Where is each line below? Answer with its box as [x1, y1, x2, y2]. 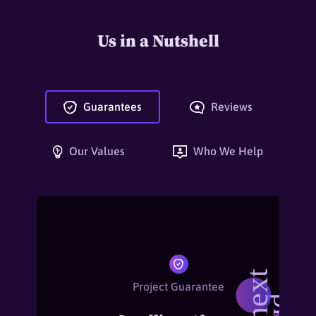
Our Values [66, 145, 126, 158]
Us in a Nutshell [97, 29, 219, 53]
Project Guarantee [133, 280, 225, 293]
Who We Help [190, 145, 263, 158]
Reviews [207, 100, 253, 114]
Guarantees [80, 100, 142, 114]
